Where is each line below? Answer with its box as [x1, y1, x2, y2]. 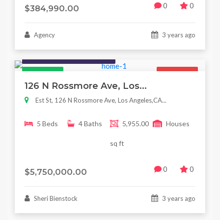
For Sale [165, 70, 189, 78]
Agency [32, 30, 55, 39]
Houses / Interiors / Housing [29, 52, 109, 60]
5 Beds [37, 119, 58, 128]
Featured [29, 70, 56, 78]
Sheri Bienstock [32, 194, 78, 203]
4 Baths [79, 119, 102, 128]
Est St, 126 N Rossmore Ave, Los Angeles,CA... [35, 96, 166, 104]
